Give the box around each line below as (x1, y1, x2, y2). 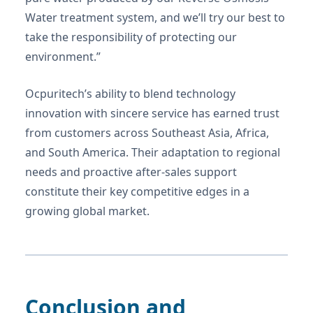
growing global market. (25, 203, 150, 219)
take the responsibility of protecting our (25, 29, 237, 45)
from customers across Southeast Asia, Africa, (25, 125, 269, 141)
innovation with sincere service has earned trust (25, 105, 279, 122)
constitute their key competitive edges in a (25, 184, 249, 200)
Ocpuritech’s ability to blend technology (25, 86, 235, 102)
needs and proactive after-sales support (25, 164, 237, 180)
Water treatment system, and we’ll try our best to (25, 10, 285, 26)
